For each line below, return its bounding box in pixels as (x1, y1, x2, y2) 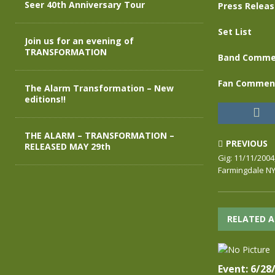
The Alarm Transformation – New (25, 82, 174, 94)
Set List (217, 26, 252, 37)
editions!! (25, 93, 66, 105)
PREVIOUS (225, 137, 268, 149)
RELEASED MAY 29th (25, 141, 110, 152)
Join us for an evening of (25, 35, 134, 47)
